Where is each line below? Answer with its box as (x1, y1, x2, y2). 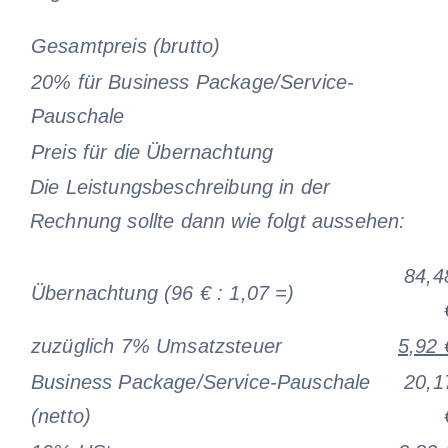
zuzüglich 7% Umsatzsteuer (30, 334, 282, 357)
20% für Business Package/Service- (30, 70, 355, 93)
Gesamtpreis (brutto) (30, 34, 221, 57)
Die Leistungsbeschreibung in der (29, 175, 331, 198)
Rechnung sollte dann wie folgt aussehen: (29, 209, 406, 232)
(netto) (30, 404, 92, 427)
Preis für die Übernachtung (30, 140, 274, 163)
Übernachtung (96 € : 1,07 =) (30, 281, 295, 304)
